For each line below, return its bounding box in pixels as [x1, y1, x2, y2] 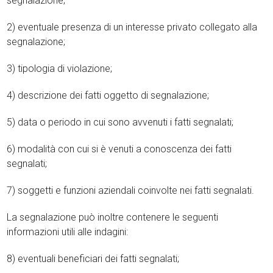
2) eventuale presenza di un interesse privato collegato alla [7, 21, 258, 33]
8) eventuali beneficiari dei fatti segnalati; [7, 253, 180, 264]
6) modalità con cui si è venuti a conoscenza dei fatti [7, 143, 232, 155]
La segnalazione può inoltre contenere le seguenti [7, 211, 219, 223]
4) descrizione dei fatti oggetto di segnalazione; [7, 90, 210, 101]
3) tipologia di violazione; [7, 63, 113, 74]
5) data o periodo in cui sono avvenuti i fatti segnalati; [7, 116, 234, 128]
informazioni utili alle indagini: [7, 226, 129, 238]
